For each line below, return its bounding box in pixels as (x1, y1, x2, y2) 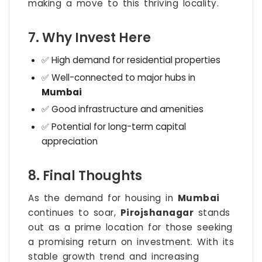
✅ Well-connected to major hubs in (41, 71, 195, 84)
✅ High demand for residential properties (41, 54, 220, 67)
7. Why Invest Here (28, 29, 151, 47)
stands (194, 206, 230, 219)
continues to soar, (28, 206, 120, 219)
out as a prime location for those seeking (28, 221, 233, 234)
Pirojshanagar (120, 206, 194, 219)
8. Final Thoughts (28, 167, 142, 185)
